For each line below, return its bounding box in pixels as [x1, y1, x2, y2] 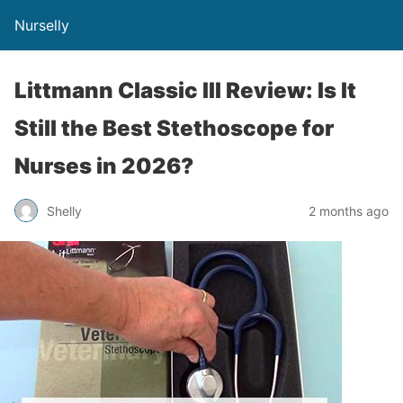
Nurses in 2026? [14, 153, 193, 179]
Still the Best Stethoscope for [14, 115, 334, 141]
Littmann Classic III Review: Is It [14, 77, 356, 103]
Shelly [47, 202, 82, 219]
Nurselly [14, 16, 69, 34]
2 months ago [309, 202, 389, 219]
